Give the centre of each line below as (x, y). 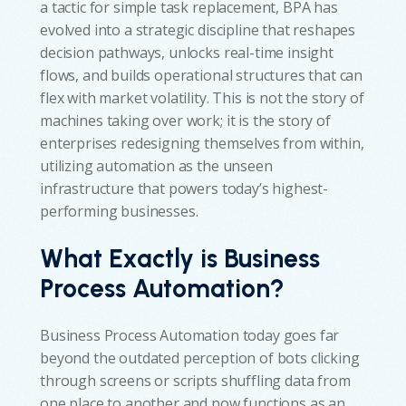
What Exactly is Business (180, 259)
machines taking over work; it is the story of (185, 120)
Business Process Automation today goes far (190, 336)
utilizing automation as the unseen (156, 165)
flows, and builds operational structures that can (202, 75)
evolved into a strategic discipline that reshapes (198, 29)
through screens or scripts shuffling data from (195, 381)
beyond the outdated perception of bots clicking (200, 358)
